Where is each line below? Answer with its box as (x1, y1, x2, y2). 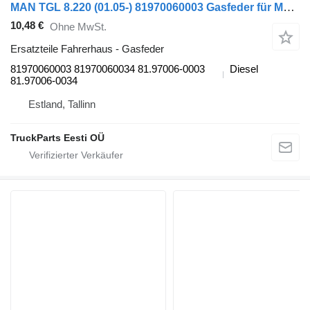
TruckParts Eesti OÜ (10, 132, 104, 144)
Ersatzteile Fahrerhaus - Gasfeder (10, 43, 164, 55)
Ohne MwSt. (50, 20, 107, 33)
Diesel (230, 63, 258, 75)
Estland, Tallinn (28, 98, 95, 111)
